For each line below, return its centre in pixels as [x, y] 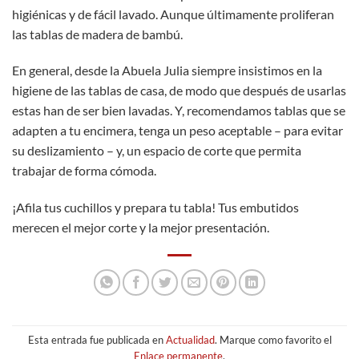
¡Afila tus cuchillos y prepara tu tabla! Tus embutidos [155, 208]
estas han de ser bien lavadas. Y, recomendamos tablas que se [179, 111]
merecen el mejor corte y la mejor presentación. [141, 228]
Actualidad [190, 339]
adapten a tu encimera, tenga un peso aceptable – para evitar [177, 131]
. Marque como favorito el [273, 339]
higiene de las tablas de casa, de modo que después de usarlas [179, 91]
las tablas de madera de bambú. [97, 34]
